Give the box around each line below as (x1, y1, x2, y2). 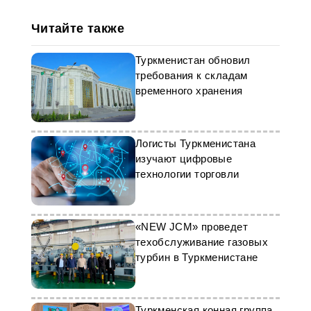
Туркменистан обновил (135, 54, 251, 66)
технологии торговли (135, 168, 239, 180)
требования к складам (135, 69, 248, 81)
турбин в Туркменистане (135, 251, 258, 263)
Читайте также (31, 22, 124, 35)
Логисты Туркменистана (135, 137, 256, 149)
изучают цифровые (135, 153, 233, 165)
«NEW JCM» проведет (135, 221, 248, 233)
